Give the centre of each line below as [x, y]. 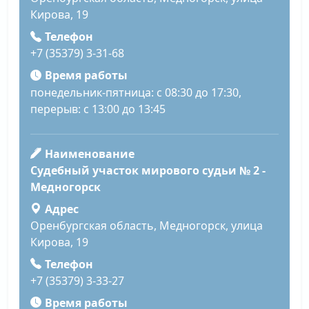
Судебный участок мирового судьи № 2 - [148, 170]
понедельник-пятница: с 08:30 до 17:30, [136, 92]
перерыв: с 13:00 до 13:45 [98, 109]
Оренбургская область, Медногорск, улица [147, 225]
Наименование [89, 153]
